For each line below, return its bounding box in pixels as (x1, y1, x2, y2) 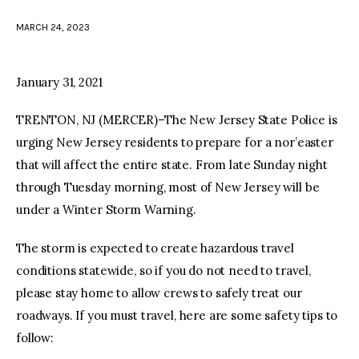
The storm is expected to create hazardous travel (16, 240, 294, 256)
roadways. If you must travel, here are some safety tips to (16, 307, 338, 323)
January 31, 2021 (16, 74, 103, 90)
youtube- (209, 31, 260, 47)
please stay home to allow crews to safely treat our (16, 284, 302, 301)
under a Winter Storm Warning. (16, 202, 196, 218)
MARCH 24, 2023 (16, 21, 90, 33)
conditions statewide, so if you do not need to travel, (16, 262, 311, 278)
